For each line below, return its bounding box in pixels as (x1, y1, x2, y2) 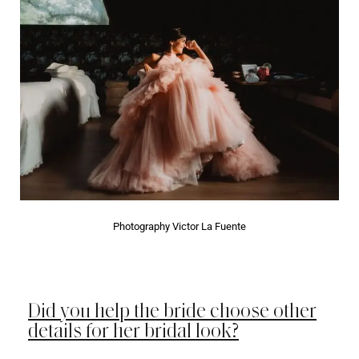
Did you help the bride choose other (28, 298, 317, 322)
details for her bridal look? (28, 318, 239, 342)
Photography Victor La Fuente (113, 220, 246, 232)
